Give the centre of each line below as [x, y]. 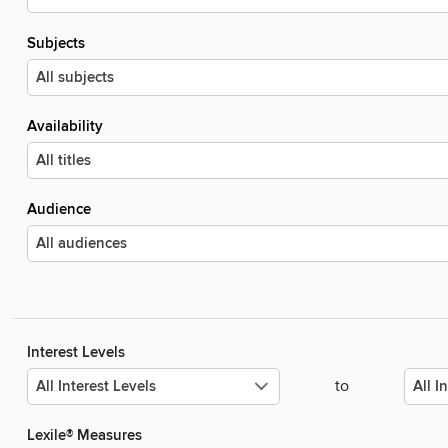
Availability [65, 127]
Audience [59, 210]
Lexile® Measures [84, 436]
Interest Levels [76, 353]
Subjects [56, 44]
